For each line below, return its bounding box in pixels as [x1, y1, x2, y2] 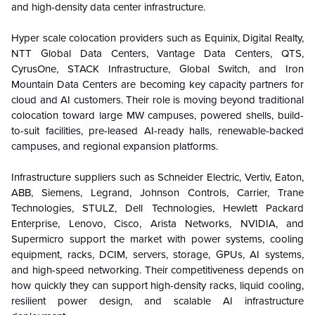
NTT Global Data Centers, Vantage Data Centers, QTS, [11, 46, 304, 60]
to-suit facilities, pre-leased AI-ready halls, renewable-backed [11, 124, 304, 137]
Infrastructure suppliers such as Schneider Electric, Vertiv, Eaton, [11, 170, 304, 184]
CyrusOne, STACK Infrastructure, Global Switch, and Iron [11, 62, 304, 75]
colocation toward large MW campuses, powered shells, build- [11, 108, 304, 122]
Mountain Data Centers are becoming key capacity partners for [11, 77, 304, 91]
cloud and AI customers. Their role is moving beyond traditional [11, 93, 304, 106]
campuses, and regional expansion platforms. [11, 139, 218, 153]
